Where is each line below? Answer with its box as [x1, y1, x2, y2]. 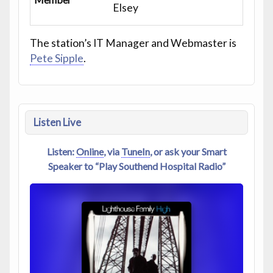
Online [76, 145, 104, 157]
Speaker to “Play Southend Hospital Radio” [48, 160, 225, 172]
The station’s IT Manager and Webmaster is [29, 36, 236, 49]
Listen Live [33, 115, 81, 129]
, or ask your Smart [149, 145, 227, 157]
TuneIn [121, 145, 150, 157]
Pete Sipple [29, 51, 83, 65]
